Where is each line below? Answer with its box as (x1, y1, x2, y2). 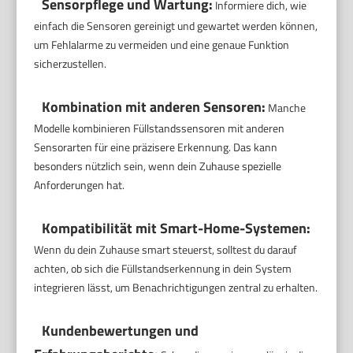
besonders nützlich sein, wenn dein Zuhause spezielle (34, 158, 282, 174)
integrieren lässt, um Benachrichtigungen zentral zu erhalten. (34, 279, 318, 295)
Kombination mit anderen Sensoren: (42, 96, 266, 117)
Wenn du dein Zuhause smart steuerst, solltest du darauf (34, 241, 298, 258)
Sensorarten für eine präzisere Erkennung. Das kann (34, 139, 278, 155)
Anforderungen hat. (34, 176, 125, 193)
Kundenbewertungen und (42, 320, 199, 341)
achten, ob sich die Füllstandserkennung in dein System (34, 260, 292, 277)
